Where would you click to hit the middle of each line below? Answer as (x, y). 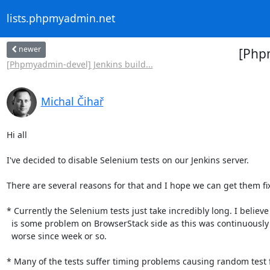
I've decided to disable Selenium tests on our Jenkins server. (127, 160)
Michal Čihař (72, 101)
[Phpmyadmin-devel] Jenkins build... (80, 64)
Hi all (17, 134)
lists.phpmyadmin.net (61, 18)
